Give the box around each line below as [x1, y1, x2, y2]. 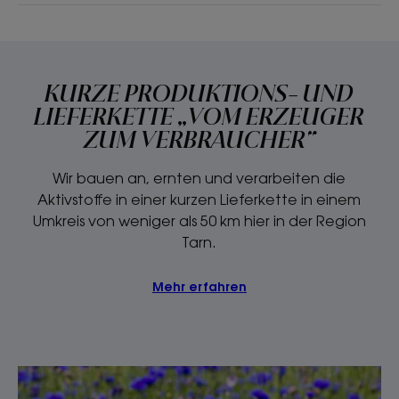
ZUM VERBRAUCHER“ [83, 130, 315, 152]
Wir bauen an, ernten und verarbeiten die [53, 168, 346, 187]
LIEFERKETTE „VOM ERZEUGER [34, 107, 365, 129]
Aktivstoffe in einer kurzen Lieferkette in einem [37, 190, 362, 208]
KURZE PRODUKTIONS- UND [45, 84, 354, 106]
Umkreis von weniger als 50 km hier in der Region [32, 211, 366, 230]
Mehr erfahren [151, 278, 247, 295]
